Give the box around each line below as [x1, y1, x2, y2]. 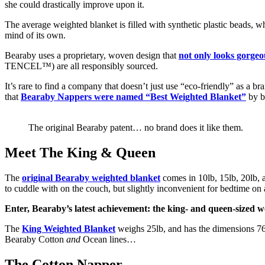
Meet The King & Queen [5, 145, 156, 161]
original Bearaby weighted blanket [22, 173, 160, 183]
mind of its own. [5, 30, 66, 41]
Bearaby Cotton [5, 234, 66, 245]
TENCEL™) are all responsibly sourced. [5, 61, 158, 72]
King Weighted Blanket [22, 224, 115, 234]
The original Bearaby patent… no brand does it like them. [28, 122, 243, 133]
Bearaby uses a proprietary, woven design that [5, 50, 176, 61]
